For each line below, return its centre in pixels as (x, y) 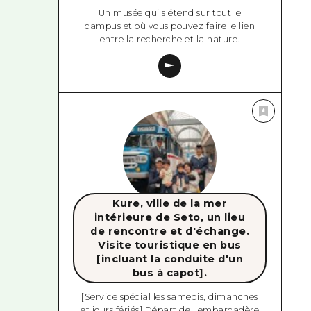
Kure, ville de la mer (170, 203)
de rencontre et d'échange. (170, 231)
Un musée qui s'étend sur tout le (170, 12)
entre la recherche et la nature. (170, 39)
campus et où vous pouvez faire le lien (170, 26)
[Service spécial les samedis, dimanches (170, 297)
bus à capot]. (170, 272)
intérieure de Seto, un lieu (170, 217)
